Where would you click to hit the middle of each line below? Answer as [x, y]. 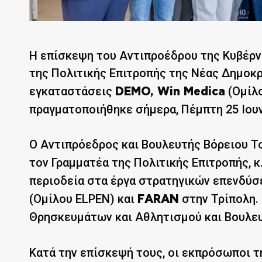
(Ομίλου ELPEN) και [83, 199]
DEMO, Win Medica [170, 92]
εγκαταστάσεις [72, 91]
